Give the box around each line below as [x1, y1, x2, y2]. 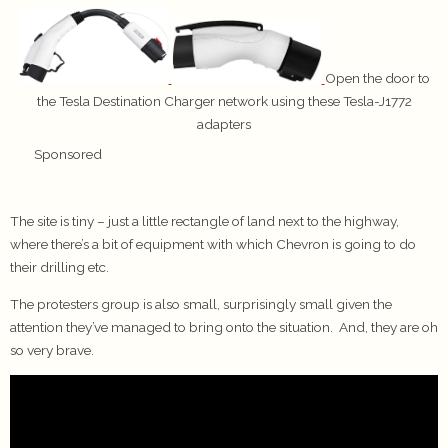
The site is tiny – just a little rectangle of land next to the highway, [10, 213, 399, 230]
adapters [197, 116, 251, 133]
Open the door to [324, 70, 430, 87]
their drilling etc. [10, 259, 109, 276]
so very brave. [10, 341, 94, 358]
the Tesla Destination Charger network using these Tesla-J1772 [36, 93, 412, 110]
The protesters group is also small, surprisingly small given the [10, 295, 392, 312]
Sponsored [34, 146, 102, 163]
